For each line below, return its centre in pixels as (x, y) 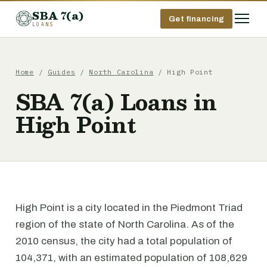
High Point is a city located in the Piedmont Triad (129, 208)
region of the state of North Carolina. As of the (125, 224)
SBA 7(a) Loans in (117, 102)
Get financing (196, 18)
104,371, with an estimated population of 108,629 (131, 258)
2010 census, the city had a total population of (124, 241)
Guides (61, 72)
